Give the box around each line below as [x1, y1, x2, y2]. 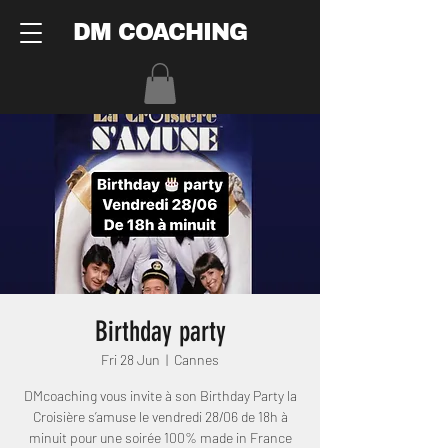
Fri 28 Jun [101, 350, 160, 368]
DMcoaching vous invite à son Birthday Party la [23, 386, 297, 404]
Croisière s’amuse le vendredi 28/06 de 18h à [32, 407, 288, 425]
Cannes [174, 350, 219, 368]
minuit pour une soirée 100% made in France [28, 428, 292, 446]
